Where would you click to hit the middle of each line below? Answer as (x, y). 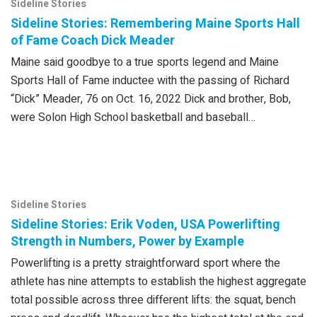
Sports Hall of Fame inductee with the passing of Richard (150, 81)
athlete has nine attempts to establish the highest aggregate (158, 282)
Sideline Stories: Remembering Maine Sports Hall (155, 24)
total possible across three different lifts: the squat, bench (153, 300)
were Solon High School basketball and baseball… (133, 118)
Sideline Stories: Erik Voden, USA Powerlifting (145, 225)
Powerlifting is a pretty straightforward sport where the (145, 264)
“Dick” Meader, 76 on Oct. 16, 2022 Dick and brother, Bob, (151, 99)
